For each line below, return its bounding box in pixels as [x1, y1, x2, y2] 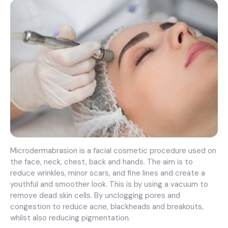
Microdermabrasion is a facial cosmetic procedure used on [10, 145, 216, 156]
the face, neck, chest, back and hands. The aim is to [10, 156, 193, 167]
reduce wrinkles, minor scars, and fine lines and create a [10, 167, 205, 178]
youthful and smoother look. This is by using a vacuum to [10, 179, 208, 189]
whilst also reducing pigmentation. [10, 212, 130, 223]
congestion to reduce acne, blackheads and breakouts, [10, 201, 204, 212]
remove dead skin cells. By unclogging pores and [10, 190, 180, 201]
